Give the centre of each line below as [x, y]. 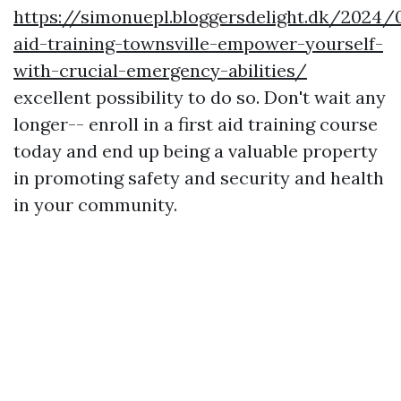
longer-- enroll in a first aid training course [196, 124]
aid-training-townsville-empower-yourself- [198, 44]
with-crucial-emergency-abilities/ [160, 71]
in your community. [95, 205]
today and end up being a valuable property [196, 151]
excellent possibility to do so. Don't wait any [200, 98]
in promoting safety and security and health [199, 178]
